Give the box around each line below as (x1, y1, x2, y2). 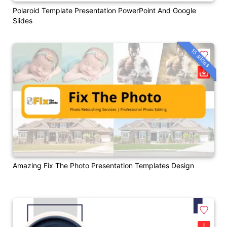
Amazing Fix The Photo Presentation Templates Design (13, 161, 194, 170)
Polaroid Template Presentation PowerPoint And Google (13, 6, 196, 15)
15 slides (190, 47, 211, 69)
